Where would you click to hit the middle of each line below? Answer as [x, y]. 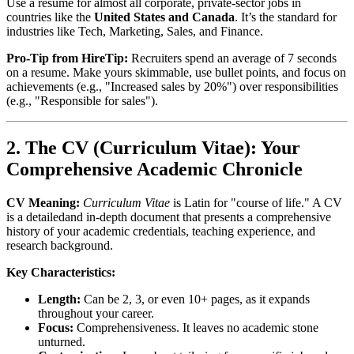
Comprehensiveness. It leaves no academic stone [196, 328]
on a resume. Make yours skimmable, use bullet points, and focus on [176, 72]
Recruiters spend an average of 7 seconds [232, 58]
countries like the [50, 17]
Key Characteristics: [61, 273]
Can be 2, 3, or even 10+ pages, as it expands [195, 299]
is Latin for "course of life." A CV [256, 203]
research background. [60, 246]
